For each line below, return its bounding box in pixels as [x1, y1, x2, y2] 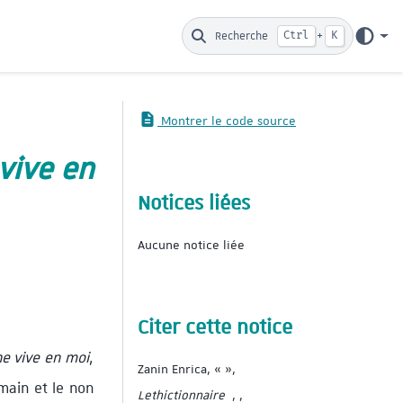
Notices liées [138, 190, 250, 215]
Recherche [215, 29, 269, 43]
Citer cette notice [138, 313, 292, 339]
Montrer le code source [157, 112, 296, 129]
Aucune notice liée [138, 236, 245, 253]
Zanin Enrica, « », [138, 360, 236, 377]
